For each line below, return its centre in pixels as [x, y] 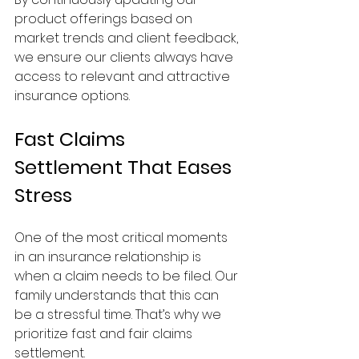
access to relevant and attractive [124, 77]
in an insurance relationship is [109, 257]
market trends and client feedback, [128, 38]
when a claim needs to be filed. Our [128, 276]
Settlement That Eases [125, 167]
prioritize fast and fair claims [105, 334]
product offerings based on [105, 19]
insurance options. [72, 96]
